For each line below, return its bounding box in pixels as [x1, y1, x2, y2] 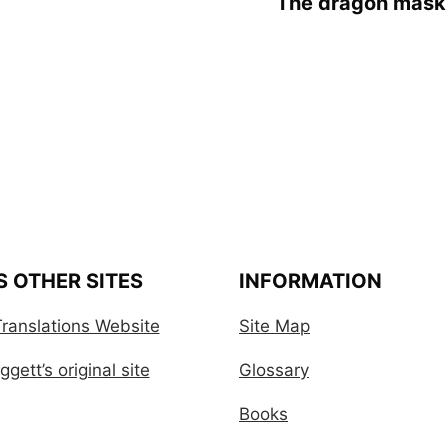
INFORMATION [239, 269, 382, 293]
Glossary [239, 360, 309, 380]
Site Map [239, 316, 310, 336]
